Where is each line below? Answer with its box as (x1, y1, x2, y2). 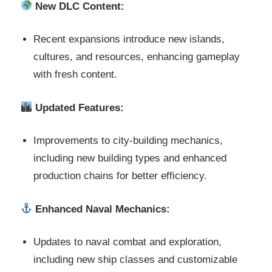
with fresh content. (33, 69, 118, 81)
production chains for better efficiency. (33, 170, 208, 182)
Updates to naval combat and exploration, (33, 236, 222, 248)
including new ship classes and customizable (33, 254, 238, 266)
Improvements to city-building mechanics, (33, 135, 223, 147)
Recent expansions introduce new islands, (33, 33, 225, 46)
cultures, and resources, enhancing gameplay (33, 51, 240, 63)
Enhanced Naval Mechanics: (35, 203, 171, 215)
